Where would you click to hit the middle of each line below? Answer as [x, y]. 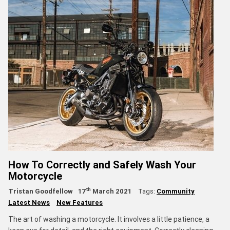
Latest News [29, 202]
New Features [80, 202]
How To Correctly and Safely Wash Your [102, 164]
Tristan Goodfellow [41, 191]
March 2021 [111, 191]
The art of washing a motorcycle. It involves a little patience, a [109, 219]
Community [176, 191]
